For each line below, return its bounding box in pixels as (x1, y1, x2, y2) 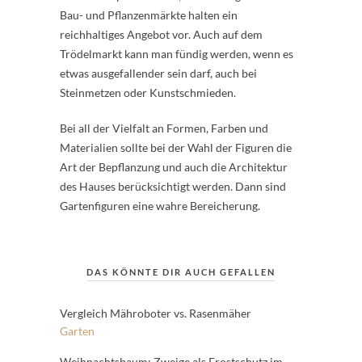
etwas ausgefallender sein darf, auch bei (60, 66, 257, 80)
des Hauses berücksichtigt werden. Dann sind (60, 179, 286, 193)
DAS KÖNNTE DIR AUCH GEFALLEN (86, 267, 276, 277)
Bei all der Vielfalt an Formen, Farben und (60, 121, 268, 135)
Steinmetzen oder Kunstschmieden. (60, 86, 236, 99)
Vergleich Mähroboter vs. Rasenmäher (60, 306, 251, 320)
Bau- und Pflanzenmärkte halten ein (60, 8, 238, 22)
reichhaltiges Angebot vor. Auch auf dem (60, 27, 263, 41)
